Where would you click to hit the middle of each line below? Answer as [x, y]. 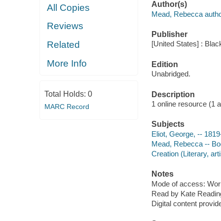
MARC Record [67, 106]
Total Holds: [66, 94]
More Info [67, 63]
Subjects [168, 124]
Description [173, 94]
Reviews [65, 26]
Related [64, 44]
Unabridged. [171, 74]
